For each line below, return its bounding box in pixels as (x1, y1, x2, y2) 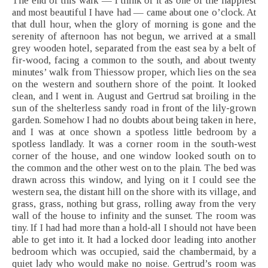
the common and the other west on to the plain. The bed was (12, 162, 256, 174)
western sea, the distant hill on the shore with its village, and (12, 186, 256, 198)
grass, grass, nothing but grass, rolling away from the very (12, 198, 256, 210)
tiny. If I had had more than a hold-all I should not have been (12, 222, 256, 234)
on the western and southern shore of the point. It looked (12, 78, 256, 90)
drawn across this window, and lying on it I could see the (12, 174, 256, 186)
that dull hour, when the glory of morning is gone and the (12, 19, 256, 31)
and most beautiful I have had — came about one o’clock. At (12, 7, 256, 19)
